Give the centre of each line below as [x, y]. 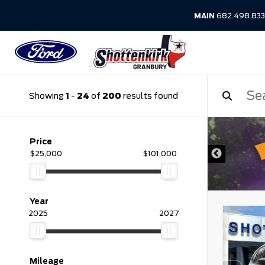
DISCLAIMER [167, 138]
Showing [47, 96]
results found [150, 96]
